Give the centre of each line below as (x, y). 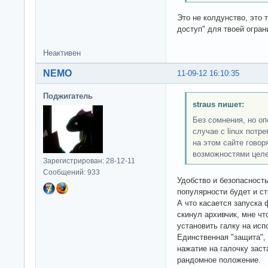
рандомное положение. (219, 260)
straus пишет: (218, 104)
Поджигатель (68, 96)
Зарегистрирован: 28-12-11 (89, 161)
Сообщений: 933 (71, 173)
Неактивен (62, 53)
